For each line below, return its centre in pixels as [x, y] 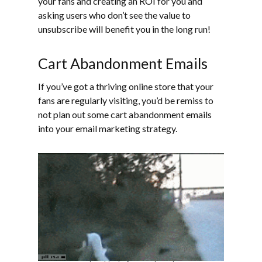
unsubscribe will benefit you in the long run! [124, 29]
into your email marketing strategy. [108, 128]
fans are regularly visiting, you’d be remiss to [126, 100]
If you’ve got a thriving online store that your [126, 86]
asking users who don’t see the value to [114, 15]
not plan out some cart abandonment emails [125, 114]
